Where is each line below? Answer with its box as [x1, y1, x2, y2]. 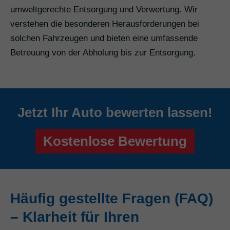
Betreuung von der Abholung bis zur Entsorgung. [10, 48, 196, 58]
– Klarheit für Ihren [10, 209, 139, 225]
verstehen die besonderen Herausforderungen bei [10, 19, 199, 29]
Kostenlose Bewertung [43, 133, 187, 149]
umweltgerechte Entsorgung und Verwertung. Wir [10, 5, 198, 15]
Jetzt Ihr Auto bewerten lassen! [17, 105, 213, 121]
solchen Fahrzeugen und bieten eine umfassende [10, 33, 198, 44]
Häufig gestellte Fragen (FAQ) [10, 190, 213, 207]
